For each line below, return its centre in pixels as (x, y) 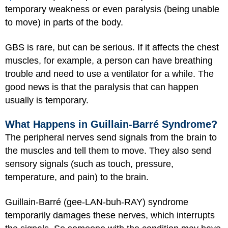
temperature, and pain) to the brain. (77, 177)
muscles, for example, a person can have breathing (109, 60)
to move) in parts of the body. (64, 22)
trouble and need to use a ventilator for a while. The (109, 74)
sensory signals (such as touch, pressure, (89, 164)
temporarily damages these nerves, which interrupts (110, 215)
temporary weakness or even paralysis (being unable (112, 9)
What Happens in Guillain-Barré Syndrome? (111, 124)
